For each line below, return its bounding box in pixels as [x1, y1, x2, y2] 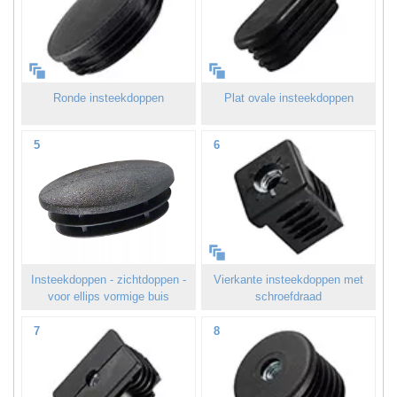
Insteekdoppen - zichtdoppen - [30, 272, 186, 286]
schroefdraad [255, 289, 323, 303]
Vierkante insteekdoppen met [214, 272, 364, 286]
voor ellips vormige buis [47, 289, 169, 303]
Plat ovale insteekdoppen [223, 90, 354, 105]
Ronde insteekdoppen [52, 90, 164, 105]
